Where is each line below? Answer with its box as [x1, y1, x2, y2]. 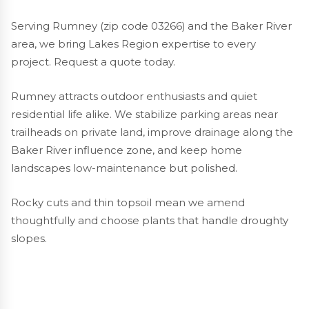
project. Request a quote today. [11, 55, 175, 68]
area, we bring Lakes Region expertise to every [11, 37, 256, 50]
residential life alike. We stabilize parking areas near [11, 108, 278, 121]
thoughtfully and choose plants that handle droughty [11, 214, 288, 227]
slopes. [11, 232, 47, 245]
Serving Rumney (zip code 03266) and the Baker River [11, 19, 292, 32]
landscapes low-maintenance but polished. [11, 161, 237, 175]
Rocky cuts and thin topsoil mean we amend [11, 196, 245, 209]
